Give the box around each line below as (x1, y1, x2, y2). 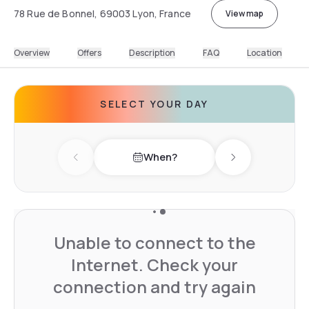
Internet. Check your (71, 252, 238, 276)
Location (247, 46, 282, 59)
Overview (14, 46, 50, 59)
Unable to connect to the (53, 230, 256, 254)
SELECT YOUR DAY (100, 97, 209, 110)
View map (225, 7, 263, 19)
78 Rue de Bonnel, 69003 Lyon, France (14, 6, 192, 20)
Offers (77, 46, 101, 59)
